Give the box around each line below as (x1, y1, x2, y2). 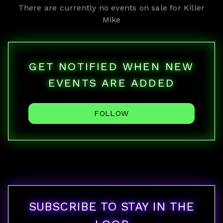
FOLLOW (94, 109, 129, 118)
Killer (184, 3, 205, 12)
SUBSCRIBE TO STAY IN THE (28, 200, 195, 214)
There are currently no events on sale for (18, 3, 184, 12)
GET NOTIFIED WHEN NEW (29, 60, 194, 73)
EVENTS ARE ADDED (48, 77, 175, 89)
